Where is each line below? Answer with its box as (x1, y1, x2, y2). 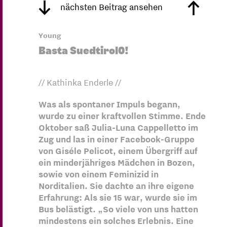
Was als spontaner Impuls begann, (38, 99, 180, 110)
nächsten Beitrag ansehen (58, 2, 163, 13)
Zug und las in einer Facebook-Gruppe (38, 134, 195, 145)
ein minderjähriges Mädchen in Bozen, (38, 157, 195, 169)
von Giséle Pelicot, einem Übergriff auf (38, 145, 198, 157)
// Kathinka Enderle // (38, 77, 121, 89)
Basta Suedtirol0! (38, 46, 129, 56)
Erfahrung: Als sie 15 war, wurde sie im (38, 192, 197, 204)
